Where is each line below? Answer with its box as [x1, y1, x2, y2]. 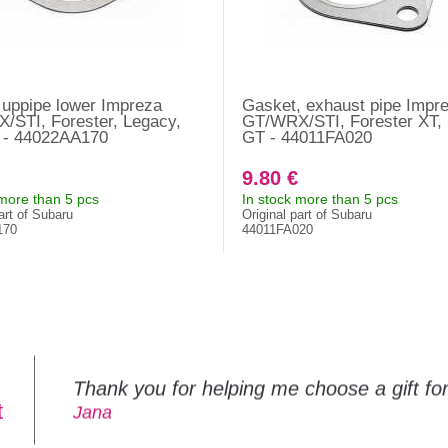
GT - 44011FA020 [242, 128, 372, 148]
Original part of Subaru [242, 207, 372, 223]
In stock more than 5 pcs [242, 191, 398, 208]
